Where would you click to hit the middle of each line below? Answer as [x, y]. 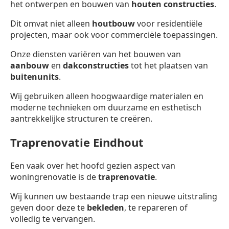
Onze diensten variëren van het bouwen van [96, 54]
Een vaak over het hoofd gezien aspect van [93, 165]
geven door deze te [49, 207]
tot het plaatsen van [168, 65]
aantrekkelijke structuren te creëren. [81, 118]
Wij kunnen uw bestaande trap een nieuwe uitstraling [114, 196]
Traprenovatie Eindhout [77, 142]
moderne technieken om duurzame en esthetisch [106, 107]
